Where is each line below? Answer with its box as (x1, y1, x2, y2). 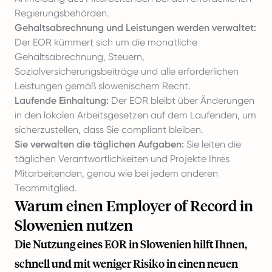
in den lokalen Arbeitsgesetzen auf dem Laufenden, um (15, 109, 256, 121)
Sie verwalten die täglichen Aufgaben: (15, 138, 184, 150)
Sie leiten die (184, 138, 241, 150)
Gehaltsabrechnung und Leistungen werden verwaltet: (15, 22, 256, 33)
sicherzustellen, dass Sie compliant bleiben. (15, 124, 203, 135)
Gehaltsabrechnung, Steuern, (15, 51, 144, 63)
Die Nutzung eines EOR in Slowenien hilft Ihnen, (15, 237, 247, 251)
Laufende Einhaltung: (15, 95, 109, 106)
